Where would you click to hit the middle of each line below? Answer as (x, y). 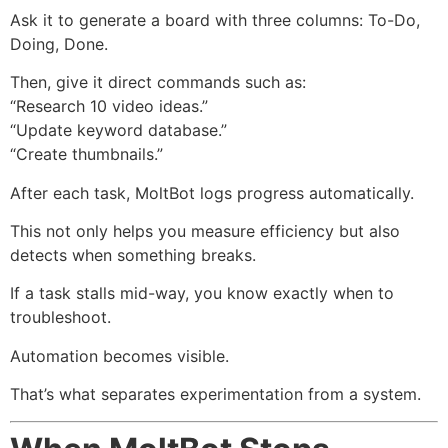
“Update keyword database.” (118, 130)
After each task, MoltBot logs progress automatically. (212, 192)
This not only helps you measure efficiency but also (205, 231)
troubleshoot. (60, 317)
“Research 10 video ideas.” (109, 106)
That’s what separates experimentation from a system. (215, 394)
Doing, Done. (59, 43)
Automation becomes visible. (119, 355)
